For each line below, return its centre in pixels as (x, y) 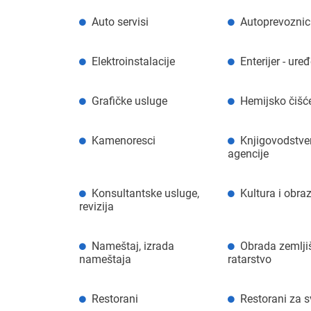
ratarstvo (249, 259)
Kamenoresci (124, 140)
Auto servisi (120, 22)
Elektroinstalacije (133, 61)
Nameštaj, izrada (133, 246)
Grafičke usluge (129, 101)
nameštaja (105, 259)
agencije (248, 153)
